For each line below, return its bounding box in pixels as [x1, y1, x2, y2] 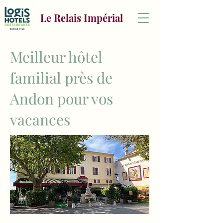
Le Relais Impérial [40, 11, 123, 24]
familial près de [10, 68, 112, 88]
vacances [10, 110, 70, 129]
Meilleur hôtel [10, 47, 103, 67]
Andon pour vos [10, 89, 113, 109]
